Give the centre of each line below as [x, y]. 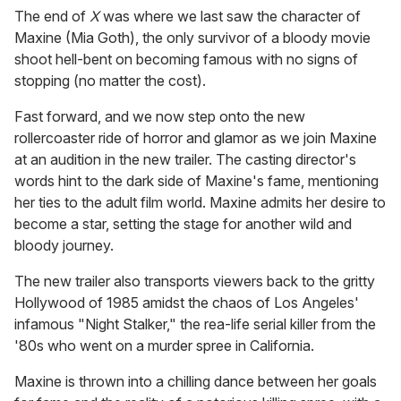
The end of [52, 17]
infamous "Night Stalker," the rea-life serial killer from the [195, 324]
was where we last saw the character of [230, 17]
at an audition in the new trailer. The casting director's [185, 160]
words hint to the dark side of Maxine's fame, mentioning [196, 181]
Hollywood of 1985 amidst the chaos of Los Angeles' [187, 303]
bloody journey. [64, 246]
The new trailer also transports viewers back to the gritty [195, 282]
